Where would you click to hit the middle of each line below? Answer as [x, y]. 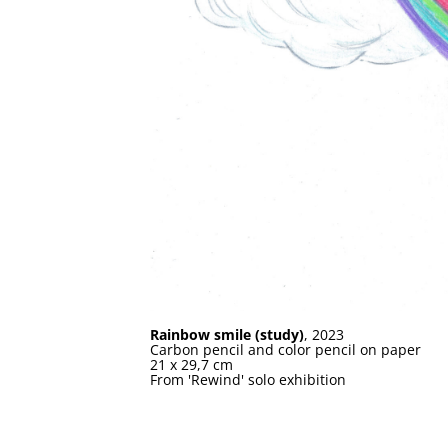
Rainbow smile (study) [227, 335]
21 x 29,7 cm [191, 365]
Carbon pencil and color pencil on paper [285, 350]
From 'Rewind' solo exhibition [248, 380]
